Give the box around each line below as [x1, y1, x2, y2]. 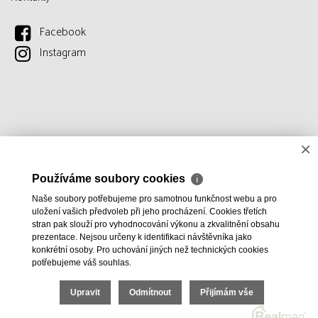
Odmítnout [129, 287, 171, 297]
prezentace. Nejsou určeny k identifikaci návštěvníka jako [32, 232, 252, 242]
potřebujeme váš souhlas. [32, 258, 131, 268]
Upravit [70, 287, 100, 297]
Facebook [40, 23, 87, 43]
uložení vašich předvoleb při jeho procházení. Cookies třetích [32, 207, 267, 216]
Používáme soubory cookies [32, 172, 188, 185]
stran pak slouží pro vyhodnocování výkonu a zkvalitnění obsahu [32, 219, 280, 229]
